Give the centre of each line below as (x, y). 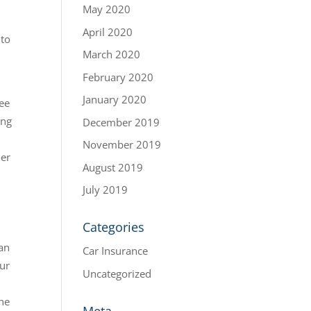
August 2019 (113, 167)
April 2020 (108, 32)
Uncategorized (117, 273)
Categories (114, 227)
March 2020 (112, 54)
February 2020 (118, 77)
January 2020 (115, 99)
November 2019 (122, 144)
